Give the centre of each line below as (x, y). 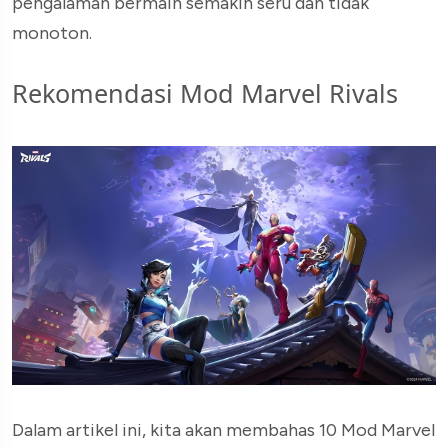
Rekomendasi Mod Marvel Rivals (205, 93)
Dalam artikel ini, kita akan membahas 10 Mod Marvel (223, 429)
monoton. (52, 33)
